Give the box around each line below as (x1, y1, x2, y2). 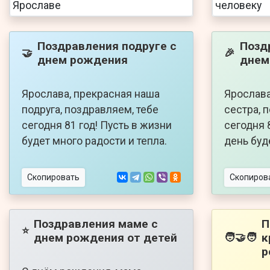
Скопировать (27, 172, 80, 182)
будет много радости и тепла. (22, 134, 167, 147)
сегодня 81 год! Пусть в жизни (22, 119, 172, 131)
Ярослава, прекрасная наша (22, 87, 160, 100)
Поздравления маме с (34, 216, 158, 231)
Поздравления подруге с (37, 39, 177, 53)
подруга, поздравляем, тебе (22, 103, 159, 116)
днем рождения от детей (34, 230, 177, 245)
